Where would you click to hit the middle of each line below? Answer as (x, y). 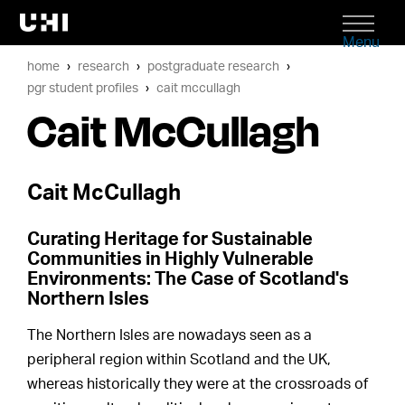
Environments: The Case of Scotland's (188, 280)
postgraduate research (214, 66)
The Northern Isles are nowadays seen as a (170, 336)
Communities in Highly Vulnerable (171, 260)
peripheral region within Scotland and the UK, (179, 360)
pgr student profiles (83, 88)
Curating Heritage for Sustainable (170, 240)
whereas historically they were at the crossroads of (198, 385)
